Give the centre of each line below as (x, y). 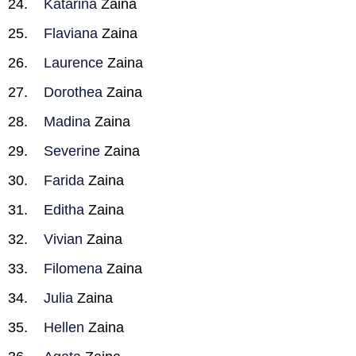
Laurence (74, 63)
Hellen (64, 327)
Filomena (73, 269)
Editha (64, 210)
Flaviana (71, 33)
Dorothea (73, 92)
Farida (64, 180)
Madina (67, 122)
